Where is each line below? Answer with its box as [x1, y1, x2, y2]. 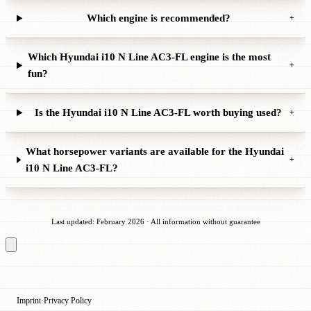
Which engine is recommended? [86, 12, 230, 24]
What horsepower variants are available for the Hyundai [26, 146, 285, 158]
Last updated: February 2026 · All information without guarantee [51, 217, 260, 226]
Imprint [17, 295, 41, 305]
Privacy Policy [44, 295, 92, 305]
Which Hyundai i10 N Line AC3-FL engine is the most [27, 51, 271, 63]
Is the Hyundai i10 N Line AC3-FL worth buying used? [35, 107, 283, 119]
